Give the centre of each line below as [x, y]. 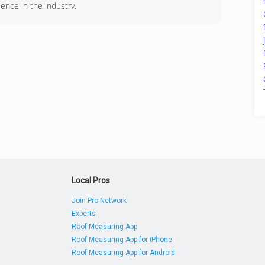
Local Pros [91, 180]
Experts [84, 214]
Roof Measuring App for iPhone [122, 240]
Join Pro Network [99, 201]
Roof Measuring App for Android [124, 253]
